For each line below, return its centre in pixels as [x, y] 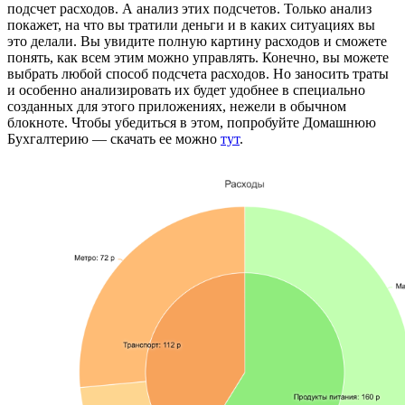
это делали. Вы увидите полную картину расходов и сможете [197, 42]
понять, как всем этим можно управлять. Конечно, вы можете [198, 58]
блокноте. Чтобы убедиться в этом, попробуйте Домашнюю [192, 123]
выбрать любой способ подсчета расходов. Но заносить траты [198, 74]
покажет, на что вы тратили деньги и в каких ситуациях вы [191, 25]
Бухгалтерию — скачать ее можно [114, 139]
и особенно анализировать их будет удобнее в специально [186, 90]
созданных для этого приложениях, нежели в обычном [177, 107]
